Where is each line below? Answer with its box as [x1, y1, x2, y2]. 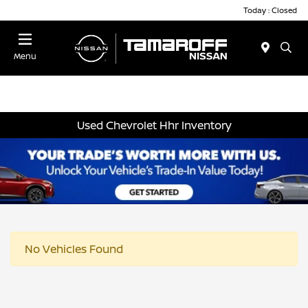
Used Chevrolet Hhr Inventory [76, 117, 232, 133]
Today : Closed [243, 4, 297, 15]
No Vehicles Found [25, 241, 123, 256]
